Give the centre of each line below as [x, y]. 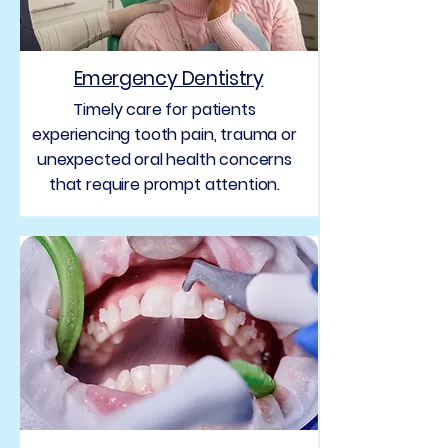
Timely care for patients [164, 109]
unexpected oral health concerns [164, 159]
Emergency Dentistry [168, 78]
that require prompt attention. [164, 184]
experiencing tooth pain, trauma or [164, 134]
